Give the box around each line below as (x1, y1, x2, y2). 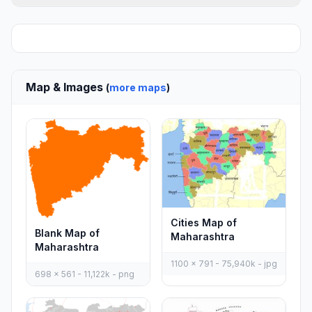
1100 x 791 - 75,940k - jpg (171, 258, 277, 270)
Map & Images (26, 80, 106, 94)
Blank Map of (35, 227, 100, 240)
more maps (109, 81, 166, 93)
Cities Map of (171, 217, 237, 229)
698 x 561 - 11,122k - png (35, 269, 134, 280)
